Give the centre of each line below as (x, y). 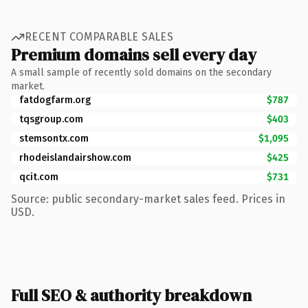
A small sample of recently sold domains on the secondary (141, 72)
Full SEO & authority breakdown (131, 295)
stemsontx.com (54, 138)
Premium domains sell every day (134, 54)
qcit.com (39, 177)
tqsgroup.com (51, 119)
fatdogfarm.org (55, 100)
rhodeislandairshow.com (75, 157)
